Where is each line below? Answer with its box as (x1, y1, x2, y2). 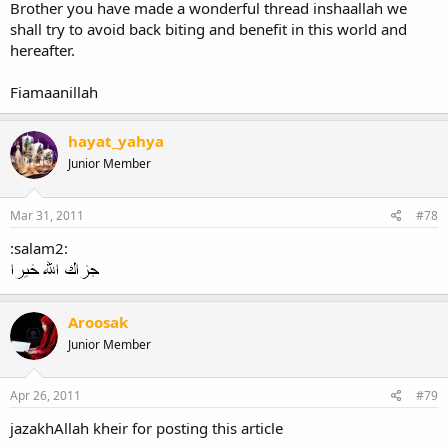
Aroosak (68, 311, 128, 332)
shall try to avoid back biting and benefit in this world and (10, 19, 407, 39)
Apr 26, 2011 (10, 387, 81, 404)
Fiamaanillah (10, 82, 98, 102)
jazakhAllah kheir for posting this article (10, 418, 283, 438)
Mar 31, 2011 (10, 206, 84, 224)
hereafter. (10, 40, 75, 60)
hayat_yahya (68, 131, 164, 151)
